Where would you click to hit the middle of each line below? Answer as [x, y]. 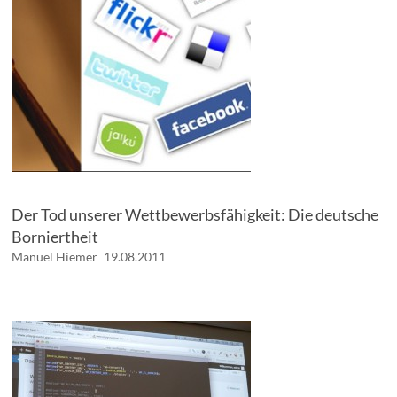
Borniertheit [55, 237]
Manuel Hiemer [55, 257]
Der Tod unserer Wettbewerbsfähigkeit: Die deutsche [195, 215]
